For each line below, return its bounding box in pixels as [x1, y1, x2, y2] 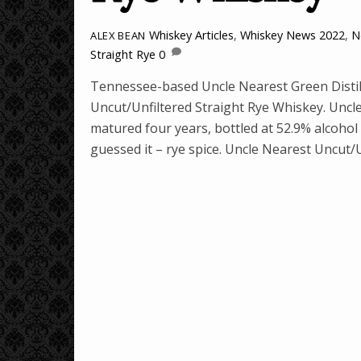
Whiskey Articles [148, 27, 234, 44]
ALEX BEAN [90, 28, 146, 44]
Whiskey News [239, 27, 316, 44]
